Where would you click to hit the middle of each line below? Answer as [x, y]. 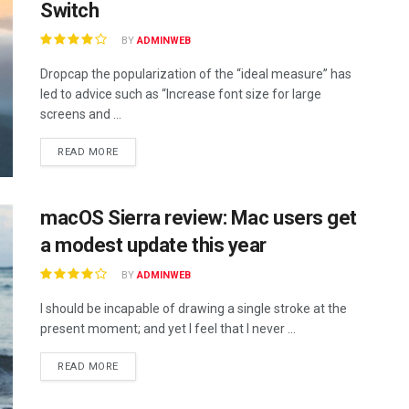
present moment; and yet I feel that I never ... [168, 329]
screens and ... [81, 114]
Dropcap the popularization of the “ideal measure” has [196, 74]
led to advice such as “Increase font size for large [181, 94]
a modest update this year [153, 246]
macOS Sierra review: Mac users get [199, 218]
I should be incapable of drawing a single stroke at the [194, 309]
